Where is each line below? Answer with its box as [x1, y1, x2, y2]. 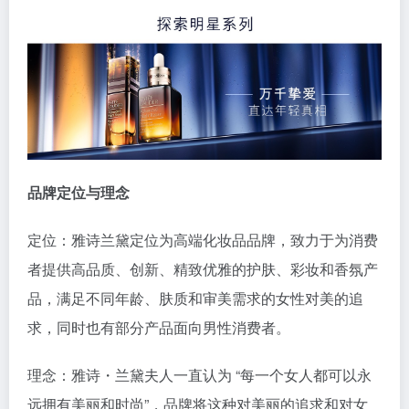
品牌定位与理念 [27, 181, 130, 203]
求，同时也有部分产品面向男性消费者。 [27, 316, 290, 338]
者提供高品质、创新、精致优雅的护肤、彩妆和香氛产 [27, 257, 378, 279]
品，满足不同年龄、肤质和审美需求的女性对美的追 [27, 287, 363, 309]
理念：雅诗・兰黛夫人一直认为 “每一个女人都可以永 [27, 363, 372, 385]
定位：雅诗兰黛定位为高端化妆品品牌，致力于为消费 [27, 228, 378, 250]
